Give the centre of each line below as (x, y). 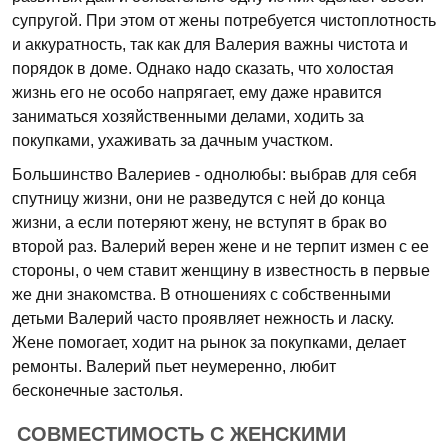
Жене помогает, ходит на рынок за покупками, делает (209, 342)
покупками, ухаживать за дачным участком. (172, 140)
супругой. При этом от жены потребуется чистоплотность (224, 20)
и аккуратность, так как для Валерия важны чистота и (210, 44)
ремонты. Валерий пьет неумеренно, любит (174, 366)
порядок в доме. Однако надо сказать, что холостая (203, 68)
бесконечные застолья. (97, 390)
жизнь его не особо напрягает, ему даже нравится (197, 92)
